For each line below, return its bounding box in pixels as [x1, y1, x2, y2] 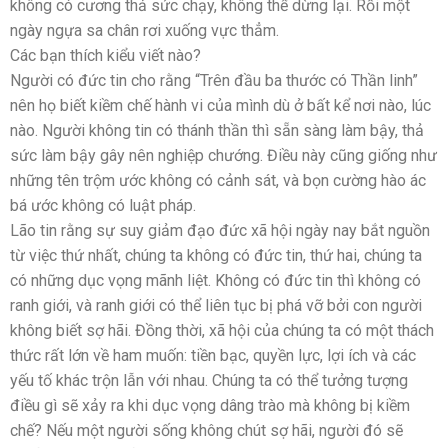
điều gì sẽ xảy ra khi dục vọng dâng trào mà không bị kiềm [10, 395, 410, 415]
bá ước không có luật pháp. [10, 195, 196, 215]
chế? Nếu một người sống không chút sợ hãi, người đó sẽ [10, 420, 403, 440]
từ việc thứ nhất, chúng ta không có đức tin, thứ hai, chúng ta [10, 245, 422, 265]
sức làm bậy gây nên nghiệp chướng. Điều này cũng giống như [10, 145, 437, 165]
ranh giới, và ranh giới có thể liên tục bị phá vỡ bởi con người [10, 295, 422, 315]
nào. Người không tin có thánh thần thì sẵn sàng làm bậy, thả [10, 120, 424, 140]
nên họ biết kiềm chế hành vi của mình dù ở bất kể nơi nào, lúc [10, 95, 431, 115]
